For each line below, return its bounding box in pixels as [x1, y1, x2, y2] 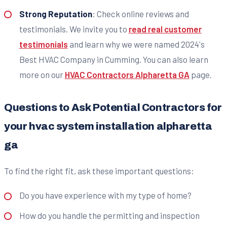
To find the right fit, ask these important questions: [4, 165, 194, 176]
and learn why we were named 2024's [67, 39, 205, 49]
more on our [19, 69, 65, 80]
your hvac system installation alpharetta [4, 120, 212, 132]
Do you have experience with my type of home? [19, 190, 192, 201]
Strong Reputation [19, 8, 92, 19]
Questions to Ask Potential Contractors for [4, 101, 222, 113]
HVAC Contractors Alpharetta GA [64, 69, 190, 80]
